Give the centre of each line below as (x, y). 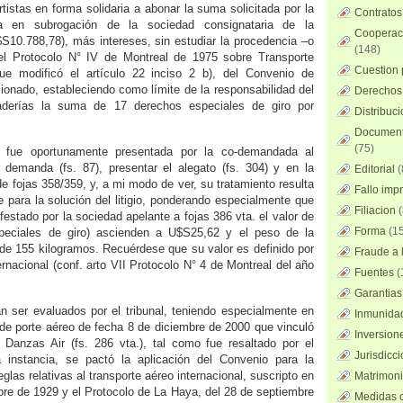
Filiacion (375, 210)
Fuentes (374, 273)
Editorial (375, 169)
